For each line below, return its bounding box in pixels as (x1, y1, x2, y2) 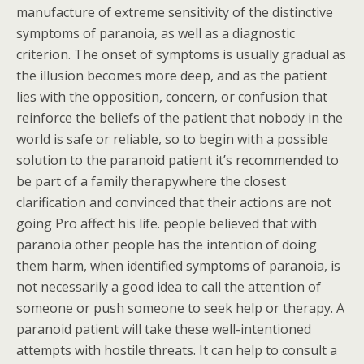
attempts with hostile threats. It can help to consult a (16, 341, 337, 359)
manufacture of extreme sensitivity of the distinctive (16, 3, 333, 21)
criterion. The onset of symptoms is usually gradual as (16, 45, 346, 63)
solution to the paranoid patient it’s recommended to (16, 151, 339, 169)
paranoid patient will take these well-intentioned (16, 320, 311, 338)
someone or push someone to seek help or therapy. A (16, 299, 344, 317)
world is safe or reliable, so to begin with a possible (16, 130, 328, 148)
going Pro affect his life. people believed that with (16, 214, 317, 232)
